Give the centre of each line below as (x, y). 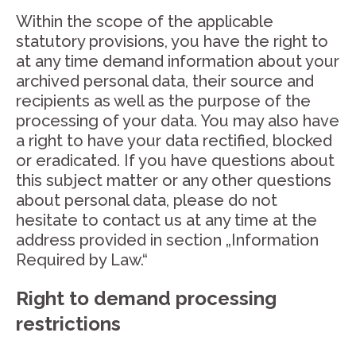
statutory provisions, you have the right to (172, 41)
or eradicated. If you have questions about (175, 161)
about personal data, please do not (147, 200)
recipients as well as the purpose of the (163, 101)
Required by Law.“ (82, 260)
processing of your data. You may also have (178, 121)
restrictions (68, 324)
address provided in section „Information (167, 240)
